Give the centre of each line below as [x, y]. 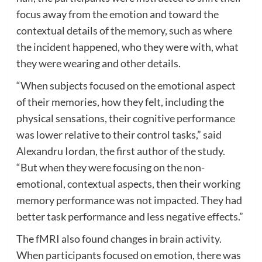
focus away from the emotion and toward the [117, 14]
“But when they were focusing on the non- [110, 167]
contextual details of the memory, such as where [124, 30]
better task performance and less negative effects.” [130, 216]
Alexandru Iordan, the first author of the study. [120, 151]
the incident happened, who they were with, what [127, 46]
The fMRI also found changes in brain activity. [119, 238]
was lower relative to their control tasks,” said [119, 134]
